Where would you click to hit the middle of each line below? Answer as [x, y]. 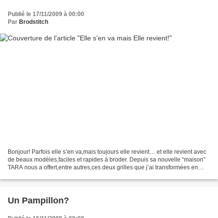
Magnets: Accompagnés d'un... [48, 175]
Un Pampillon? [38, 201]
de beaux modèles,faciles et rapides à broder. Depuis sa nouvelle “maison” [107, 160]
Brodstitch [34, 22]
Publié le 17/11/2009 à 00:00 [46, 14]
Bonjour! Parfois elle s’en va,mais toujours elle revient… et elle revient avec [107, 152]
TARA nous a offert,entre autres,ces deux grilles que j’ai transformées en [103, 168]
